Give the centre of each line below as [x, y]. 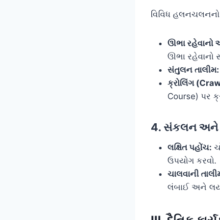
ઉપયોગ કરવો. [192, 160]
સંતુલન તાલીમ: [193, 69]
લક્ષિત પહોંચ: [190, 147]
